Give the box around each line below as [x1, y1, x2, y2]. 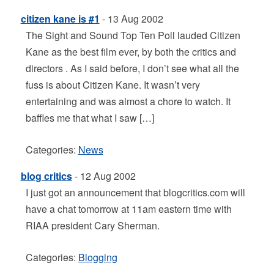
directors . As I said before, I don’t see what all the [25, 61, 239, 75]
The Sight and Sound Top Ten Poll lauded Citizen [25, 28, 240, 42]
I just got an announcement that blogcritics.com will [25, 185, 245, 199]
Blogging [78, 250, 117, 264]
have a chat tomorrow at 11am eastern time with [25, 202, 232, 216]
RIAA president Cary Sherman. [25, 218, 160, 232]
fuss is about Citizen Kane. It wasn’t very [25, 78, 200, 92]
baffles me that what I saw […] [25, 111, 154, 125]
